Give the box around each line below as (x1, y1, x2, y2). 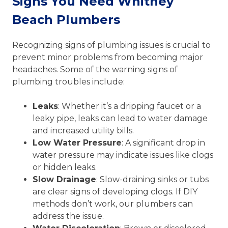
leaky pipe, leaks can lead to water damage (33, 113, 208, 123)
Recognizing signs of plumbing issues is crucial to (12, 40, 211, 50)
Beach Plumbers (12, 12, 120, 27)
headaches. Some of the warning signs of (12, 64, 178, 74)
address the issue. (33, 211, 104, 221)
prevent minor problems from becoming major (12, 52, 203, 62)
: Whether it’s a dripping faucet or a (58, 101, 201, 111)
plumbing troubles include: (12, 76, 125, 87)
